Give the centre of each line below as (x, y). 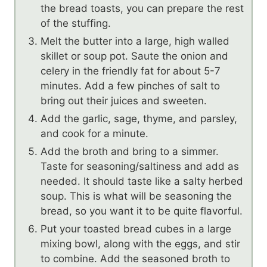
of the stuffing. (76, 24)
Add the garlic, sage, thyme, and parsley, (139, 119)
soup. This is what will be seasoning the (136, 196)
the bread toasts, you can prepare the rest (142, 9)
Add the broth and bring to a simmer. (130, 152)
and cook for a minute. (94, 134)
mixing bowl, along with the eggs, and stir (140, 244)
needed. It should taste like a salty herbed (142, 181)
